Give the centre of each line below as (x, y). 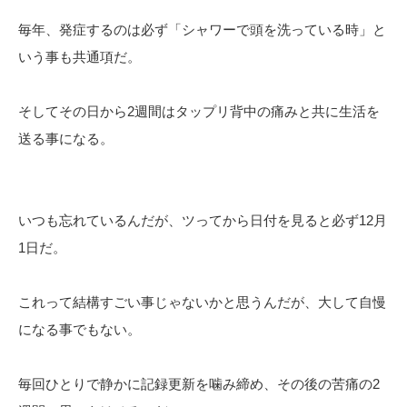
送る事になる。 (66, 139)
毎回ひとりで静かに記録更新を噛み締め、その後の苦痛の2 (199, 384)
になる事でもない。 (79, 330)
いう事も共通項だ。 (79, 57)
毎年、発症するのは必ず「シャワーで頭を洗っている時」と (202, 30)
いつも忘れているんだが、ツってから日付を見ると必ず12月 (203, 221)
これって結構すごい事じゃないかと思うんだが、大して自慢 (202, 303)
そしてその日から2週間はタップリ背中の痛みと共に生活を (199, 112)
